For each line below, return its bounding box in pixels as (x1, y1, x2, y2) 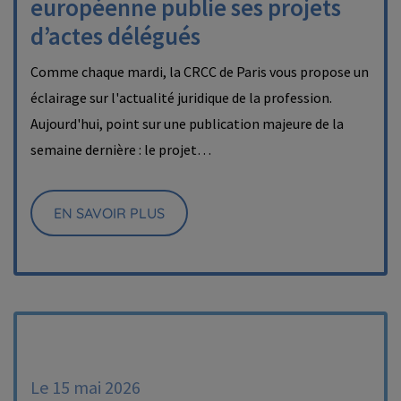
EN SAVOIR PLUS (54, 204, 165, 222)
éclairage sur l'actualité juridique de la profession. (30, 89, 332, 107)
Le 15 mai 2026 (30, 376, 141, 398)
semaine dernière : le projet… (30, 141, 211, 158)
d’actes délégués (30, 21, 200, 51)
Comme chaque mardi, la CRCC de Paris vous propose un (30, 63, 369, 81)
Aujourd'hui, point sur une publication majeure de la (30, 115, 344, 132)
